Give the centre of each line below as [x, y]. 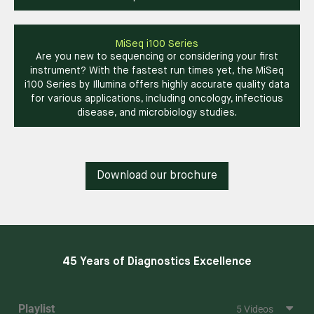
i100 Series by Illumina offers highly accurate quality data [157, 84]
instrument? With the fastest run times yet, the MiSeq [157, 70]
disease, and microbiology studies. [157, 112]
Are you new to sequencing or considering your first [157, 56]
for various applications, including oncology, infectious [157, 98]
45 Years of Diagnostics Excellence [157, 262]
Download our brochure [157, 176]
